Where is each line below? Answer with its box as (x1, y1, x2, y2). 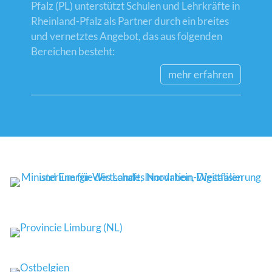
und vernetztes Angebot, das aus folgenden (31, 30, 222, 43)
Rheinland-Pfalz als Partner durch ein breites (31, 15, 229, 28)
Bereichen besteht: (31, 45, 115, 58)
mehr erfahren (168, 67, 233, 81)
